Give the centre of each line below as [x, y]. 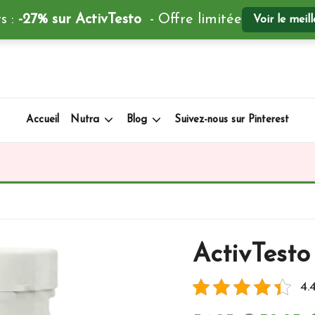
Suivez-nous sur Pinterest [232, 120]
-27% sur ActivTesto [79, 20]
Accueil [42, 120]
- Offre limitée [191, 20]
